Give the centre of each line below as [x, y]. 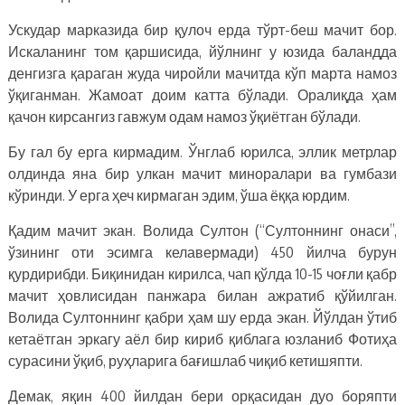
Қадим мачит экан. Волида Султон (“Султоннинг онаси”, [202, 230]
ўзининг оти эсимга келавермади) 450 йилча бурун [202, 252]
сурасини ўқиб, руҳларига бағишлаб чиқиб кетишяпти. [185, 360]
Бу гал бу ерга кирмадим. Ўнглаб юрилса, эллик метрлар [202, 151]
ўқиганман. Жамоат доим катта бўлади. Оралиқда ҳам [202, 94]
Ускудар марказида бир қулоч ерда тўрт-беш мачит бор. [202, 29]
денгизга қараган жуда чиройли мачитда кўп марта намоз [202, 73]
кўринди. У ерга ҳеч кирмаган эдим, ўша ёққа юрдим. [179, 195]
